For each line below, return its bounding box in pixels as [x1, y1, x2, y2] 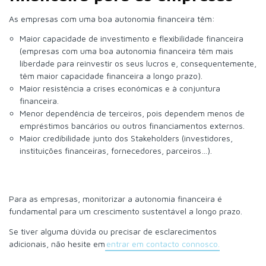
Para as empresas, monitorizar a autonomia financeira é [9, 194, 222, 204]
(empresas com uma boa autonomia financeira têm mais [20, 46, 233, 56]
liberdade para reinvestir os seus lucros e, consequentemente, [20, 58, 256, 69]
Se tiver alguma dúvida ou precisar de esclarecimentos [9, 226, 217, 236]
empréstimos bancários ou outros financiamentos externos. [20, 121, 245, 131]
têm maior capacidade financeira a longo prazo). [20, 71, 202, 81]
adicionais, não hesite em [9, 238, 105, 249]
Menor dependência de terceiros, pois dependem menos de [20, 108, 245, 119]
